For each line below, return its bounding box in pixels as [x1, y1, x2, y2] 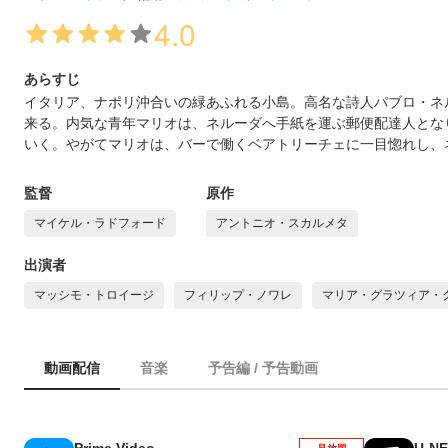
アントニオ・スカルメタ [216, 216, 348, 230]
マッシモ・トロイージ [34, 288, 154, 302]
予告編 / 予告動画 [208, 360, 318, 376]
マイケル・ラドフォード [34, 216, 166, 230]
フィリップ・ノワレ [184, 288, 292, 302]
